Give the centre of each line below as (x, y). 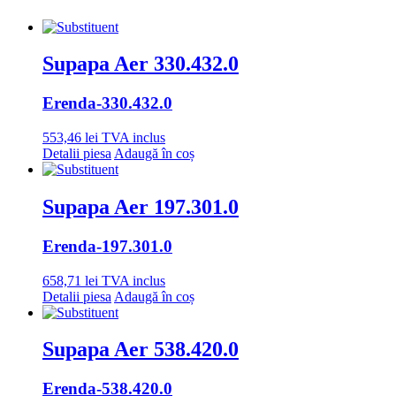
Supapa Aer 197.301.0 (141, 206)
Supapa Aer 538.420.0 (141, 350)
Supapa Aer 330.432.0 (141, 64)
